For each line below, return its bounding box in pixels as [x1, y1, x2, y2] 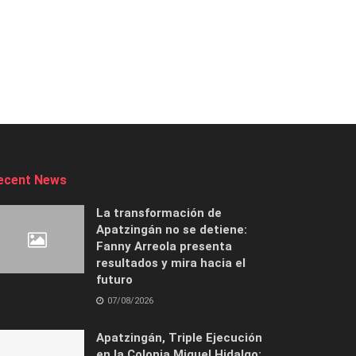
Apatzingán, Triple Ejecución [96, 331, 262, 346]
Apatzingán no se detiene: [96, 222, 247, 238]
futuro [96, 273, 133, 288]
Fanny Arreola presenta [96, 239, 232, 254]
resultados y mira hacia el [96, 256, 246, 271]
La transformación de [96, 206, 222, 221]
